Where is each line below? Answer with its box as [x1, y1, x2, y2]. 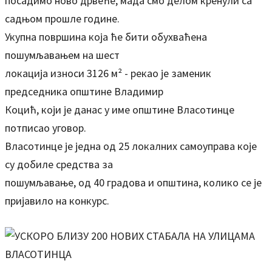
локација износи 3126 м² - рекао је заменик [5, 66, 211, 80]
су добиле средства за [5, 157, 113, 171]
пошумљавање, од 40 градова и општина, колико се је [5, 175, 262, 189]
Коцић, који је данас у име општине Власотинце [5, 103, 234, 117]
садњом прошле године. [5, 12, 120, 25]
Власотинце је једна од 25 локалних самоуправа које [5, 139, 257, 153]
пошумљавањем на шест [5, 48, 120, 62]
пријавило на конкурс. [5, 194, 109, 208]
